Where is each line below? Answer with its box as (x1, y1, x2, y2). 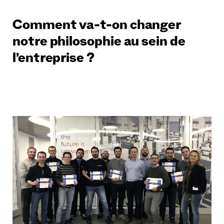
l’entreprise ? (12, 52, 94, 68)
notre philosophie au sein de (12, 36, 185, 51)
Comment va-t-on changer (12, 19, 181, 35)
